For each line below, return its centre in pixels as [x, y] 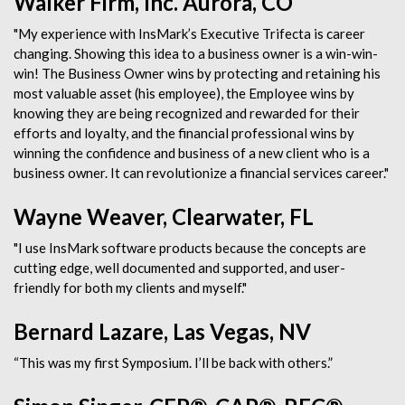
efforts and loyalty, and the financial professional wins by [184, 133]
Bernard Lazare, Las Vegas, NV [162, 331]
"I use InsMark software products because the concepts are [190, 248]
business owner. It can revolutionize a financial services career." [201, 173]
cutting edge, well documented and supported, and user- [179, 268]
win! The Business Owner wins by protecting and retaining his [197, 73]
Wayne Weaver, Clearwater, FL [164, 217]
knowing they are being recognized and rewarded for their [187, 113]
